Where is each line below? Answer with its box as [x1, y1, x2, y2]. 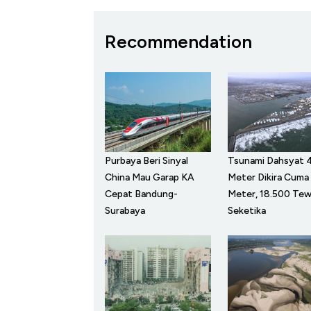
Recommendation [105, 31, 252, 53]
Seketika [227, 204, 266, 217]
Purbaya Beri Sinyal [105, 154, 188, 167]
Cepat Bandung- [105, 187, 178, 200]
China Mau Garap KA [105, 171, 194, 183]
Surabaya [105, 204, 145, 217]
